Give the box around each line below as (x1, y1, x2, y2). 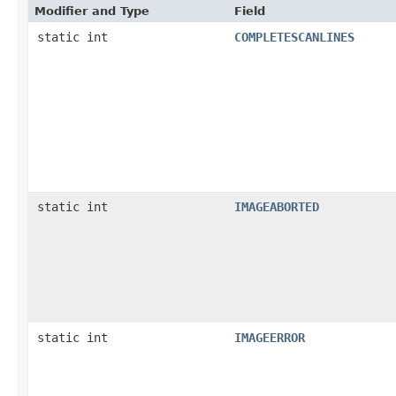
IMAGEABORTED (234, 199, 319, 214)
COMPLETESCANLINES (234, 29, 354, 44)
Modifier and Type (34, 4, 149, 18)
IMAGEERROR (234, 330, 305, 345)
